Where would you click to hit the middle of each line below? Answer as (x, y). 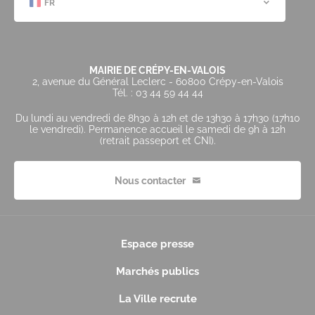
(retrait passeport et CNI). (157, 141)
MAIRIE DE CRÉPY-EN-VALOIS (157, 71)
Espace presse (157, 244)
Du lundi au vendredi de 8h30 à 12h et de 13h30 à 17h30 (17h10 (157, 118)
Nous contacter (150, 180)
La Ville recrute (157, 299)
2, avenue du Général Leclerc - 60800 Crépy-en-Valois (157, 82)
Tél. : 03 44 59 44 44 (157, 93)
